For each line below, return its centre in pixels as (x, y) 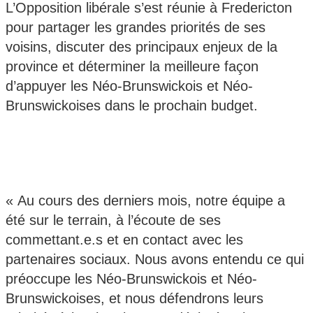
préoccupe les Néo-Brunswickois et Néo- (131, 279)
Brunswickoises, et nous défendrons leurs (134, 299)
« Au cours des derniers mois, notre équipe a (145, 201)
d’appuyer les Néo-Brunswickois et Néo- (129, 86)
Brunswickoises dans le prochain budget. (132, 106)
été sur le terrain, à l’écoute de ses (113, 220)
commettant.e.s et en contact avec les (124, 240)
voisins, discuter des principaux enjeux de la (141, 47)
